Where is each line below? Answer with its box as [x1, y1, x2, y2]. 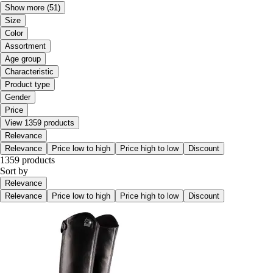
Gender [5, 92, 30, 102]
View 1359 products [5, 118, 74, 127]
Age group [5, 54, 41, 63]
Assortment [5, 41, 46, 51]
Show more [5, 2, 44, 12]
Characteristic [5, 66, 54, 76]
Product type [5, 79, 50, 89]
